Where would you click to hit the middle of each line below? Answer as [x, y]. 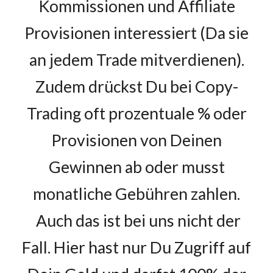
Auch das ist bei [90, 221]
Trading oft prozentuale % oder [136, 113]
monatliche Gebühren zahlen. [136, 194]
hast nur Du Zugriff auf [168, 247]
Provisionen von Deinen [136, 140]
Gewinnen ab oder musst [136, 167]
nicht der [207, 221]
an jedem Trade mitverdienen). [136, 60]
